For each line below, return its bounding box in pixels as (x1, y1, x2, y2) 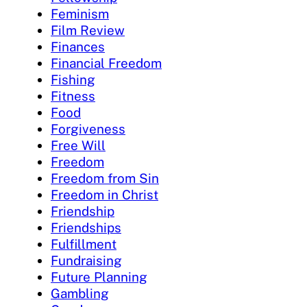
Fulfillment (51, 236, 116, 251)
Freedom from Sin (51, 170, 159, 186)
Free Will (51, 137, 106, 153)
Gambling (51, 285, 109, 301)
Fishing (51, 71, 95, 87)
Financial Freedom (51, 55, 162, 71)
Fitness (51, 88, 95, 103)
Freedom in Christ (51, 186, 158, 202)
